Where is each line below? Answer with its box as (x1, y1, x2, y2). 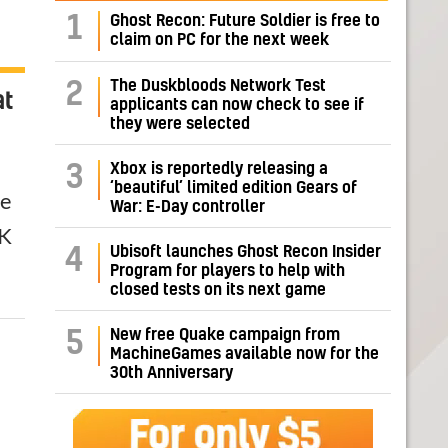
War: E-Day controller (110, 199, 265, 216)
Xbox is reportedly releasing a (110, 161, 328, 178)
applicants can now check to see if (110, 97, 364, 114)
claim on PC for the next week (110, 32, 329, 49)
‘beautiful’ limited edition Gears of (110, 180, 357, 197)
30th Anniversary (110, 365, 233, 382)
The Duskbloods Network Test (110, 78, 326, 95)
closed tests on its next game (110, 282, 326, 299)
